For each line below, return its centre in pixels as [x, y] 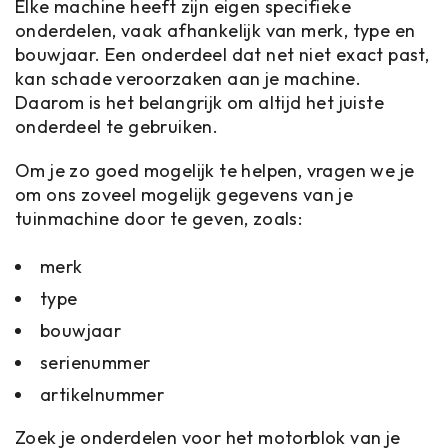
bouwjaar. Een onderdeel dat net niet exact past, [222, 54]
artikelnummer [102, 394]
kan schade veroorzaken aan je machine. [188, 78]
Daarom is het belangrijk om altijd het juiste [199, 102]
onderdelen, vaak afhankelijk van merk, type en [215, 30]
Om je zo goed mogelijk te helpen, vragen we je [215, 170]
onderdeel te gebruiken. [117, 126]
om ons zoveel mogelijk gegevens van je [184, 194]
